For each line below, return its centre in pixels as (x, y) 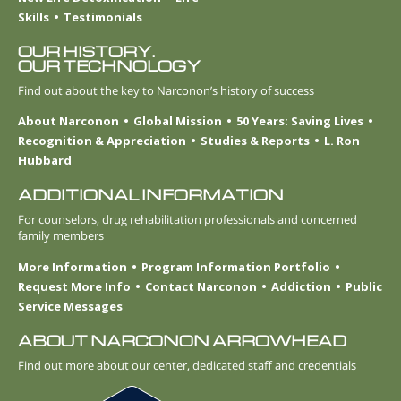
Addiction (301, 286)
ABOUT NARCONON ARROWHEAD (182, 340)
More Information (73, 266)
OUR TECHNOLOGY (110, 66)
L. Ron (342, 141)
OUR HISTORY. (86, 52)
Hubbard (45, 161)
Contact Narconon (201, 286)
